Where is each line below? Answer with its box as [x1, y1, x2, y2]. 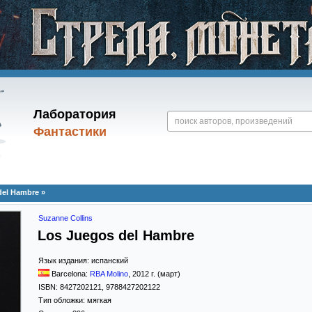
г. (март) [149, 270, 180, 278]
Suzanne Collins [38, 214, 93, 222]
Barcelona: [52, 270, 90, 278]
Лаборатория [33, 107, 116, 121]
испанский [91, 256, 128, 265]
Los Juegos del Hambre [38, 228, 194, 243]
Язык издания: [38, 256, 91, 265]
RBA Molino [90, 270, 128, 278]
